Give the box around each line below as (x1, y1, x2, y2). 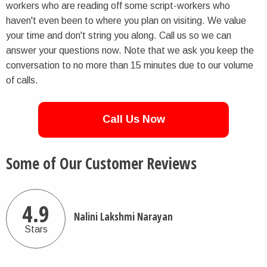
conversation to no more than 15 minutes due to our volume (6, 60, 253, 71)
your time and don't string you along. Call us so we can (6, 30, 231, 41)
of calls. (6, 75, 38, 86)
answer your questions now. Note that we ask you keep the (6, 45, 254, 56)
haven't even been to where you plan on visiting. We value (6, 15, 246, 26)
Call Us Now (102, 113, 165, 126)
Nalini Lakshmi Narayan (74, 209, 173, 223)
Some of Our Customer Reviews (6, 153, 197, 175)
